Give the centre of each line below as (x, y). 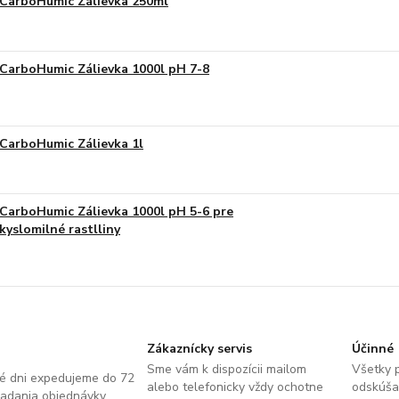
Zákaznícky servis (199, 348)
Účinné (373, 348)
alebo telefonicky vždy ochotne (235, 387)
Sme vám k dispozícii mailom (226, 369)
